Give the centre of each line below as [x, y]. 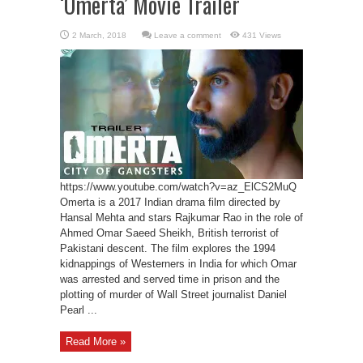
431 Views [262, 35]
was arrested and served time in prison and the [170, 279]
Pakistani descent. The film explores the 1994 [168, 248]
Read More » [96, 342]
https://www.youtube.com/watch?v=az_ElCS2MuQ [178, 187]
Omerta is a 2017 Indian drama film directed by [170, 202]
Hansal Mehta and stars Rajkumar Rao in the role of [181, 218]
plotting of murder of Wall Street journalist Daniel [173, 295]
